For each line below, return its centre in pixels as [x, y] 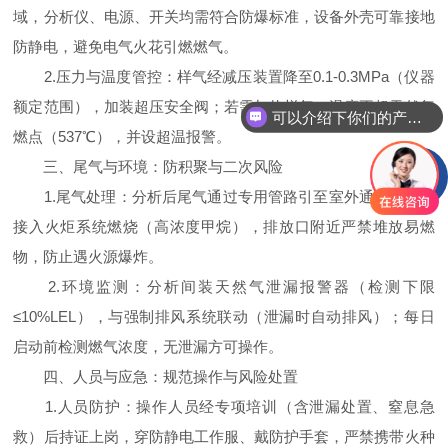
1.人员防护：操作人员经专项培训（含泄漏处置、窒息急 [224, 406]
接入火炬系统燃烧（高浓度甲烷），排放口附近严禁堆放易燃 [224, 226]
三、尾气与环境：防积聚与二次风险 [148, 166]
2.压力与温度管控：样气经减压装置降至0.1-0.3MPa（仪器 [224, 76]
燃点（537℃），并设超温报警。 [122, 136]
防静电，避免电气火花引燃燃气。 [126, 46]
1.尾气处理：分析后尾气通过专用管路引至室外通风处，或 [224, 196]
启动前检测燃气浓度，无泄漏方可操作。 [148, 346]
